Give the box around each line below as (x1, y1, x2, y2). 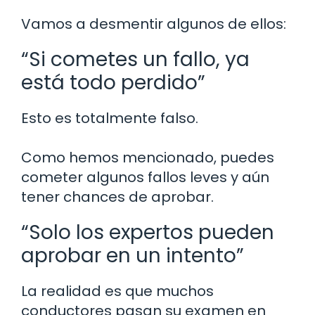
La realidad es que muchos (21, 281, 214, 301)
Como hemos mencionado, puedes (21, 147, 274, 167)
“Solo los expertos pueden (21, 218, 274, 246)
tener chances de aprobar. (21, 186, 214, 207)
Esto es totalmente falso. (21, 108, 198, 128)
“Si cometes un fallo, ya (21, 45, 250, 73)
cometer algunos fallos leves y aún (21, 167, 269, 187)
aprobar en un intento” (21, 241, 244, 269)
